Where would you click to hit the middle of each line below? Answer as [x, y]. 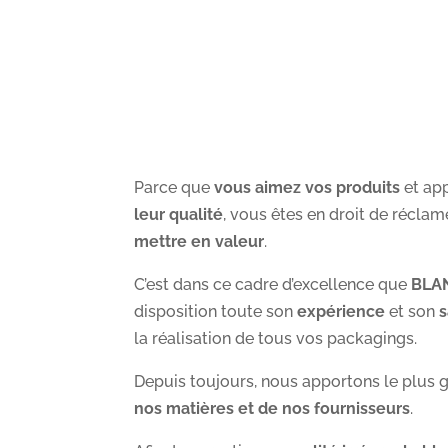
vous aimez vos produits [307, 188]
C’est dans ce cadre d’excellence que [273, 285]
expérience [341, 312]
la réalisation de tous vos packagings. [276, 339]
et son [412, 312]
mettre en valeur [199, 242]
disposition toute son [216, 312]
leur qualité [179, 215]
